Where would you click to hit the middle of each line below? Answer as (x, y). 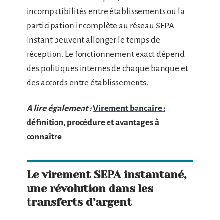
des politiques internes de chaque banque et (107, 69)
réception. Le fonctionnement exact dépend (106, 54)
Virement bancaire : (129, 108)
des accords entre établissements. (87, 83)
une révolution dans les (90, 188)
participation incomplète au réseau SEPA (100, 26)
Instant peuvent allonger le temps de (93, 40)
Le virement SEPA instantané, (106, 174)
